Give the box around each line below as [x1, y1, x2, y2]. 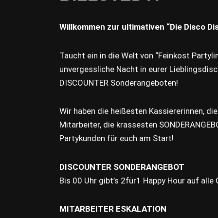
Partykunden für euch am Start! [59, 133, 174, 144]
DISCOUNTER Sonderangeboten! [59, 77, 178, 88]
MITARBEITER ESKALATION [59, 204, 166, 214]
